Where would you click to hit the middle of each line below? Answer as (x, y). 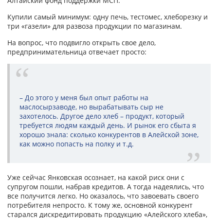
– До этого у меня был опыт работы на (84, 98)
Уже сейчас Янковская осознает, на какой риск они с (96, 178)
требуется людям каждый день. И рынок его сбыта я (108, 126)
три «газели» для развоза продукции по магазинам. (95, 26)
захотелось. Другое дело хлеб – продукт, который (102, 116)
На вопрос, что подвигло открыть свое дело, (82, 43)
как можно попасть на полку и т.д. (77, 144)
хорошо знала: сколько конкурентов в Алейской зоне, (109, 135)
